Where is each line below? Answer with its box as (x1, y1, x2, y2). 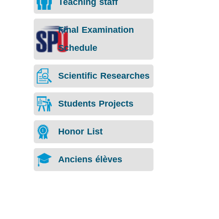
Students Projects (58, 95, 133, 112)
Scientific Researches (58, 67, 150, 84)
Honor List (58, 123, 103, 140)
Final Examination (58, 21, 134, 38)
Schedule (58, 39, 97, 56)
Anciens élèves (58, 151, 122, 168)
